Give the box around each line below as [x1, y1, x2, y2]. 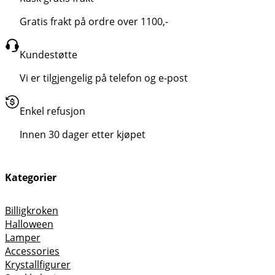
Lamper [5, 230, 41, 244]
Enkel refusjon [20, 104, 85, 118]
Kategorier [5, 170, 56, 184]
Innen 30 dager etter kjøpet [20, 127, 145, 141]
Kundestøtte [20, 47, 77, 61]
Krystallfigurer [5, 257, 71, 271]
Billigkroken [5, 203, 58, 217]
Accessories [5, 244, 60, 258]
